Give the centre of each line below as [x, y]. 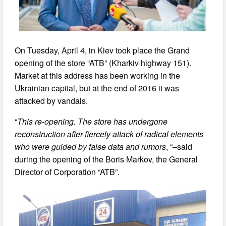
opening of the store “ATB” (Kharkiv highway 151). [103, 63]
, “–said [179, 146]
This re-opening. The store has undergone [93, 121]
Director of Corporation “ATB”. [67, 172]
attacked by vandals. [51, 100]
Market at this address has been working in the [98, 75]
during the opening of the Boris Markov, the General [106, 159]
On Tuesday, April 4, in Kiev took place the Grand [102, 50]
